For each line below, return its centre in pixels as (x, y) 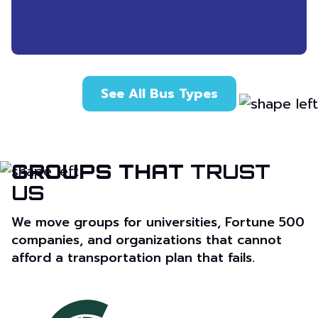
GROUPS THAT (101, 172)
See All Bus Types (159, 94)
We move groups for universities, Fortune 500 (158, 223)
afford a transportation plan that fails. (133, 258)
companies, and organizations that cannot (147, 240)
